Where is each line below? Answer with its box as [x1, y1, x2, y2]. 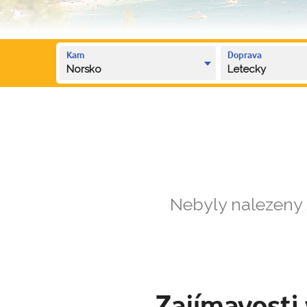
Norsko [66, 62, 101, 75]
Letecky [228, 62, 267, 75]
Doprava [228, 51, 262, 60]
